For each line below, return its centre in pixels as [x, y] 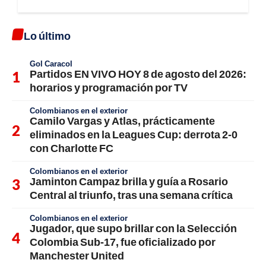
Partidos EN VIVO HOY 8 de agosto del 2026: [138, 74]
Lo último [47, 36]
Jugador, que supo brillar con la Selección [133, 228]
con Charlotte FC [72, 148]
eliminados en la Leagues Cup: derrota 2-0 [134, 134]
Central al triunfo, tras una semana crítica [131, 195]
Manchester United [77, 256]
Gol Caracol [51, 64]
